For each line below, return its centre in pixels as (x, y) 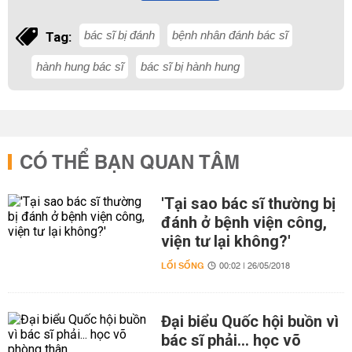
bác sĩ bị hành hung (190, 66)
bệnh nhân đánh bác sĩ (230, 35)
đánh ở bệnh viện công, (244, 222)
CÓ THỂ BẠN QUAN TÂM (130, 163)
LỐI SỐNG (182, 266)
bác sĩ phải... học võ (231, 340)
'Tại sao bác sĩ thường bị (248, 203)
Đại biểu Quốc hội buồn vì (249, 321)
